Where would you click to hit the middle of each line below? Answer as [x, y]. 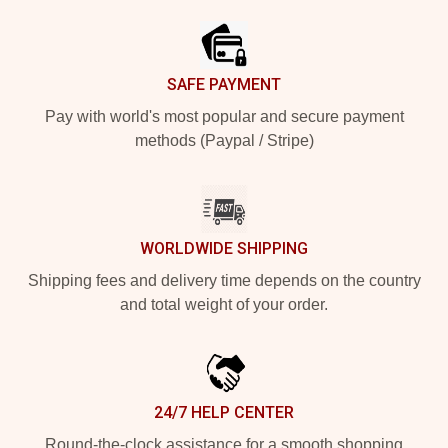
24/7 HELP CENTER [224, 412]
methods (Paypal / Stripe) [224, 140]
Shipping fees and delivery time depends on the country [224, 280]
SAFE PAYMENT [224, 84]
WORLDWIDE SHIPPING [224, 248]
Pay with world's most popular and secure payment [224, 116]
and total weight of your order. [224, 304]
